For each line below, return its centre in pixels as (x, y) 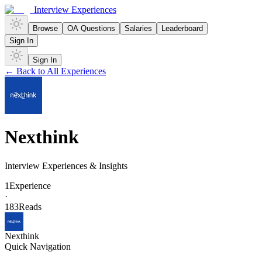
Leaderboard (182, 28)
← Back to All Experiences (55, 71)
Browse (45, 28)
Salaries (138, 28)
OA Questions (91, 28)
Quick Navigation (38, 246)
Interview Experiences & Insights (66, 166)
